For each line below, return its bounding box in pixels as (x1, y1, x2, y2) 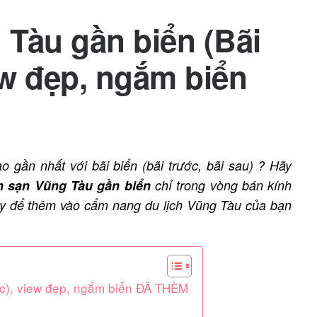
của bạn (246, 196, 292, 214)
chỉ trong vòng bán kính (150, 176, 292, 194)
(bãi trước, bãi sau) (137, 156, 258, 174)
